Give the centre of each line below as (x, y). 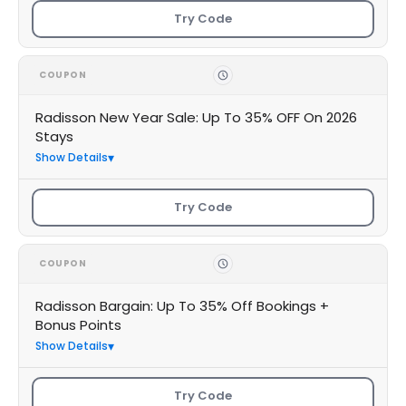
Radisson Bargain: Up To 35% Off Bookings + (182, 306)
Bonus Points (78, 325)
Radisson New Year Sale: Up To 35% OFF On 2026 (196, 117)
